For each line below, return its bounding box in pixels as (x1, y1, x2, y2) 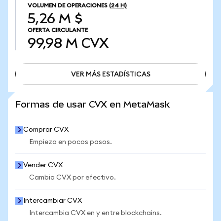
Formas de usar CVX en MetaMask (15, 99, 170, 110)
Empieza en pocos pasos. (29, 139, 112, 146)
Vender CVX (23, 162, 63, 169)
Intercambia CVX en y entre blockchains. (29, 210, 162, 217)
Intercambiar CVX (23, 197, 82, 204)
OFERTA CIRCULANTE (28, 27, 88, 33)
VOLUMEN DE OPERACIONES (28, 2, 108, 8)
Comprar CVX (23, 126, 69, 133)
